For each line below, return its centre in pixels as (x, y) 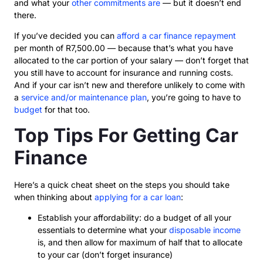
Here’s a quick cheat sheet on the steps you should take (122, 184)
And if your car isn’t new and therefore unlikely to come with (129, 85)
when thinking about (54, 197)
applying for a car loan (138, 197)
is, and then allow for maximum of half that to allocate (140, 242)
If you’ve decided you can (65, 36)
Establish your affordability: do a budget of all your (134, 217)
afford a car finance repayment (176, 36)
